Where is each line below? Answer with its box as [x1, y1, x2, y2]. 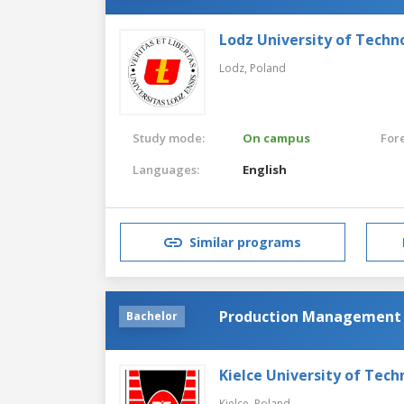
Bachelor [126, 308, 178, 324]
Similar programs [189, 234, 301, 252]
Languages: [133, 161, 199, 178]
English [243, 161, 288, 178]
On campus [243, 129, 311, 146]
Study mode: [133, 129, 205, 146]
